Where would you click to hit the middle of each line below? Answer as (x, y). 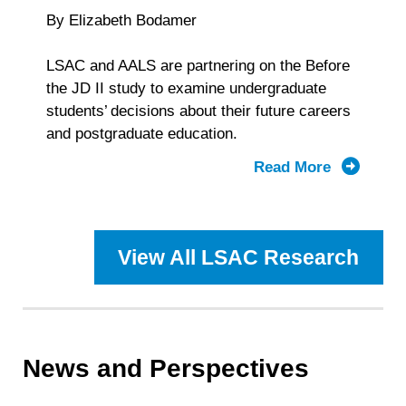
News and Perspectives (166, 368)
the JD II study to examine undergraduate (186, 88)
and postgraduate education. (143, 133)
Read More (294, 168)
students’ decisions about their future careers (198, 111)
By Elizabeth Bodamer (121, 20)
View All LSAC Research (239, 258)
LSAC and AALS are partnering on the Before (198, 65)
